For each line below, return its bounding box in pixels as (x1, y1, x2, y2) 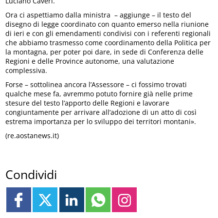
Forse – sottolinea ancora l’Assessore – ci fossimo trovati (5, 79, 187, 89)
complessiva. (5, 65, 48, 75)
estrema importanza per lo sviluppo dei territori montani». (5, 116, 197, 126)
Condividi (5, 165, 57, 182)
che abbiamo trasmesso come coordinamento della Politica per (5, 37, 211, 47)
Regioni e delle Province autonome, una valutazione (5, 56, 175, 66)
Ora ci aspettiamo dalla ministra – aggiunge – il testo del (5, 10, 192, 19)
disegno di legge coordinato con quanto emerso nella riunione (5, 19, 209, 29)
